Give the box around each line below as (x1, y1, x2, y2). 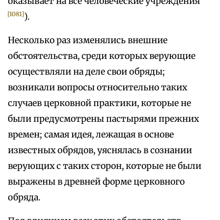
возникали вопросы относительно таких (8, 82, 187, 93)
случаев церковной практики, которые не (8, 98, 191, 109)
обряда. (8, 192, 40, 203)
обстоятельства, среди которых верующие (8, 51, 195, 62)
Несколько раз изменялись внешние (8, 35, 167, 46)
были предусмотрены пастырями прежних (8, 113, 199, 125)
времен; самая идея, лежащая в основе (8, 129, 174, 140)
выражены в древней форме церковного (8, 176, 185, 188)
